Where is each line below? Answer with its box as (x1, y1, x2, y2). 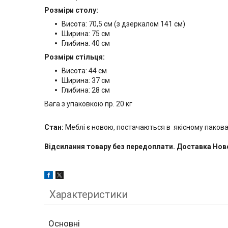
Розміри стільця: (44, 53, 105, 62)
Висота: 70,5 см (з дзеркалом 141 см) (62, 20, 185, 28)
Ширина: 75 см (62, 30, 110, 38)
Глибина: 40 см (62, 39, 110, 48)
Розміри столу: (44, 6, 98, 15)
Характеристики (49, 188, 128, 201)
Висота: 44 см (62, 67, 107, 75)
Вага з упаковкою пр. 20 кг (44, 100, 132, 108)
